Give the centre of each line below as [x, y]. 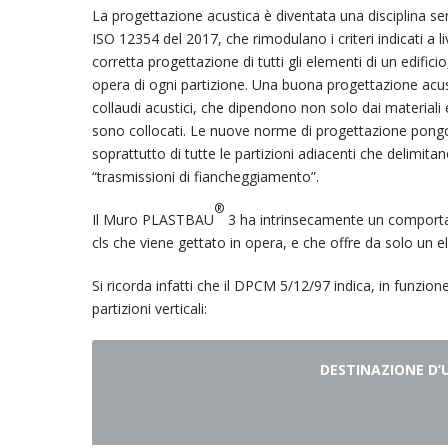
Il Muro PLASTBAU [153, 219]
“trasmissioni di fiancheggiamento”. [205, 176]
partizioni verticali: [149, 308]
